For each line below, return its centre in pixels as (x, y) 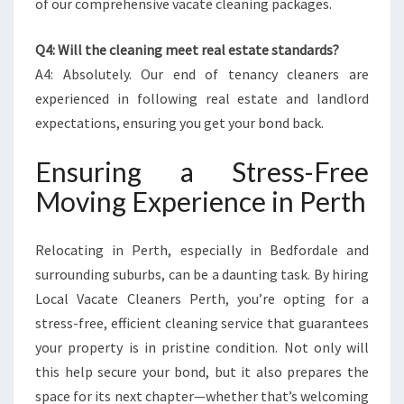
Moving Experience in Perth (201, 201)
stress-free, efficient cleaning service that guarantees (202, 323)
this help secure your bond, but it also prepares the (202, 372)
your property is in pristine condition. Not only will (202, 347)
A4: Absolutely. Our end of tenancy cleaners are (202, 74)
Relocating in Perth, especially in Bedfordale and (202, 250)
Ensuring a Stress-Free (202, 171)
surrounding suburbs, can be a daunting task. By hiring (202, 274)
